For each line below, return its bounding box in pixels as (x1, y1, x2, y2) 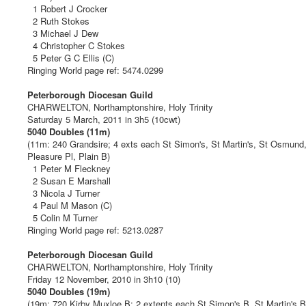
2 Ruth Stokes (27, 14, 89, 27)
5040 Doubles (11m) (27, 124, 110, 138)
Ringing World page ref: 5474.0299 (27, 63, 163, 76)
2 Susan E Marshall (27, 173, 111, 187)
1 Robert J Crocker (27, 1, 107, 15)
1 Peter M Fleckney (27, 161, 111, 175)
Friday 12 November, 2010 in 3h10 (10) (27, 272, 180, 286)
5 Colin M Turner (27, 210, 98, 224)
